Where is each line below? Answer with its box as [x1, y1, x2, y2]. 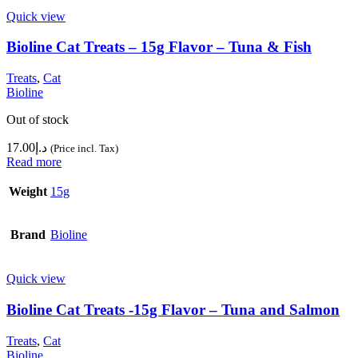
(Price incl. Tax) [50, 142, 118, 155]
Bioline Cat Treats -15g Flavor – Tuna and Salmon [6, 300, 340, 318]
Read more [6, 155, 62, 169]
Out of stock [6, 113, 69, 127]
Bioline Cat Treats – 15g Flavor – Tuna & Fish [6, 38, 312, 56]
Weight [9, 185, 47, 199]
